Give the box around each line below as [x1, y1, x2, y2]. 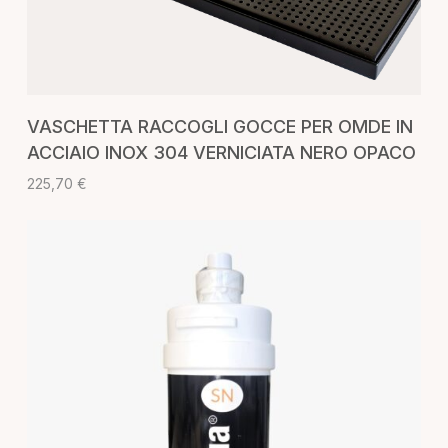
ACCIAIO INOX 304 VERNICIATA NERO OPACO [26, 142, 416, 164]
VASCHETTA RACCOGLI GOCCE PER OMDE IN [26, 116, 413, 138]
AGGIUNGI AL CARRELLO [149, 106, 317, 124]
